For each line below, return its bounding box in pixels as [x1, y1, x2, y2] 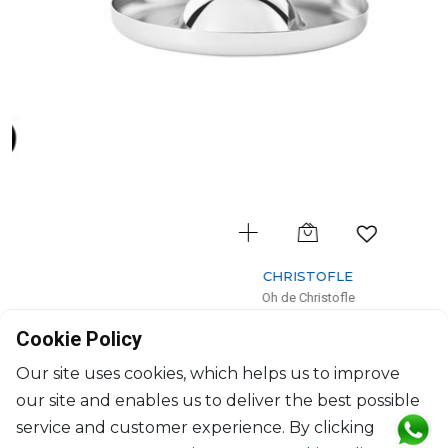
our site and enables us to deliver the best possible [16, 391, 420, 410]
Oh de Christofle [181, 290, 275, 305]
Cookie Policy [16, 327, 142, 351]
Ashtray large [185, 315, 271, 331]
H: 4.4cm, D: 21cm [177, 341, 279, 355]
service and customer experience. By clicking [16, 418, 375, 437]
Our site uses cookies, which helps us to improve [16, 364, 400, 383]
